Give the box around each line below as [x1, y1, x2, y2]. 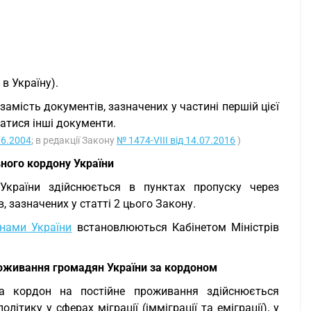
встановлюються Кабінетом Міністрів [72, 221, 280, 234]
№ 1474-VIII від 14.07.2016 [117, 135, 235, 146]
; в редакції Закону [31, 135, 117, 146]
